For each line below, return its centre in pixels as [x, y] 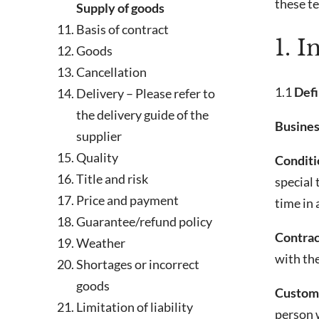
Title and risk [113, 179]
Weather [101, 243]
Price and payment [128, 200]
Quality [98, 158]
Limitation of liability [135, 307]
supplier [99, 136]
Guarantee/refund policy [145, 222]
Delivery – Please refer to [146, 94]
